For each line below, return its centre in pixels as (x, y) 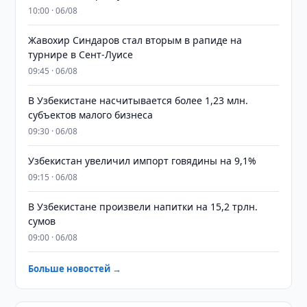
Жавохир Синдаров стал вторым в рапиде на (135, 40)
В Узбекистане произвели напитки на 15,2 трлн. (143, 207)
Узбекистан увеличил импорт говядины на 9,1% (143, 161)
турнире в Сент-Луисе (81, 54)
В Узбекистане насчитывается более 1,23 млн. (138, 100)
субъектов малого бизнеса (91, 115)
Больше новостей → (75, 269)
